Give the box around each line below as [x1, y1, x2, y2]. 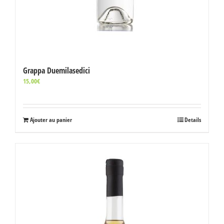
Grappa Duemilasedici [23, 65, 90, 76]
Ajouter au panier [30, 115, 72, 124]
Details [184, 115, 201, 124]
